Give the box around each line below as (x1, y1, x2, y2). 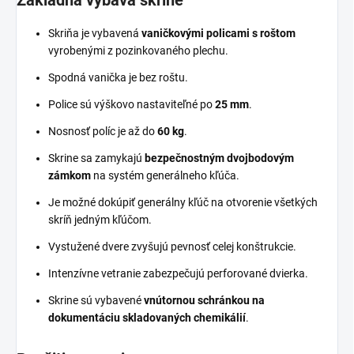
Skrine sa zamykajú (48, 151, 145, 164)
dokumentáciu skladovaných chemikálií (48, 311, 246, 324)
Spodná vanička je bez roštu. (48, 70, 188, 84)
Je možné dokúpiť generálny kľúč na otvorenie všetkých (48, 195, 318, 209)
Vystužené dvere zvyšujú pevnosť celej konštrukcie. (48, 239, 296, 253)
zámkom (48, 168, 91, 182)
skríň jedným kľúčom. (48, 213, 152, 226)
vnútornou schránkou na (144, 293, 265, 307)
